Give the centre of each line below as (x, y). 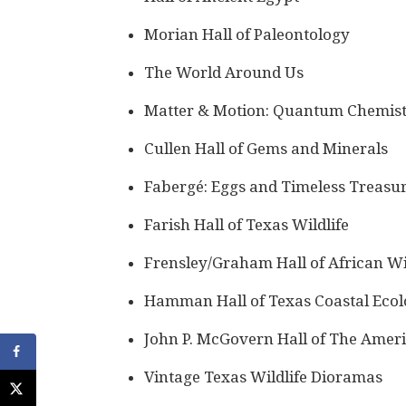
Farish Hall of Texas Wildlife (246, 225)
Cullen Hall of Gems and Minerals (266, 149)
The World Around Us (224, 73)
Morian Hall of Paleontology (247, 35)
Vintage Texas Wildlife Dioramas (263, 377)
